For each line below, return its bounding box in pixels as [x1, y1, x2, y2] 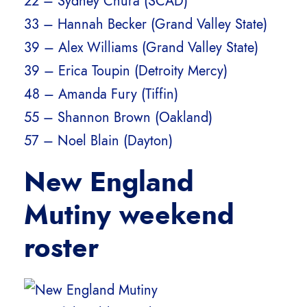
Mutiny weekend [24, 196, 234, 234]
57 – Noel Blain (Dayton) [24, 131, 173, 151]
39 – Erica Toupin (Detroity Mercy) [24, 61, 228, 81]
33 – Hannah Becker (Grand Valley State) [24, 14, 267, 34]
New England [24, 163, 194, 201]
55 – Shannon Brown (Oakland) [24, 108, 212, 127]
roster [24, 229, 99, 267]
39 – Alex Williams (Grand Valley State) [24, 38, 258, 58]
